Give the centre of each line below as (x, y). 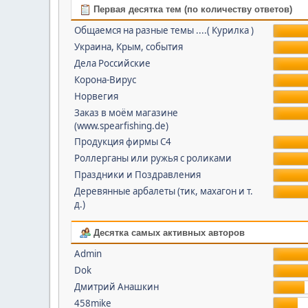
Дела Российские (112, 63)
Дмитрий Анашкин (116, 287)
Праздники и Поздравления (137, 175)
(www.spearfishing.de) (121, 126)
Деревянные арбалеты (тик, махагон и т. (163, 191)
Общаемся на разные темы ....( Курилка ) (164, 30)
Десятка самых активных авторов (167, 233)
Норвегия (96, 96)
